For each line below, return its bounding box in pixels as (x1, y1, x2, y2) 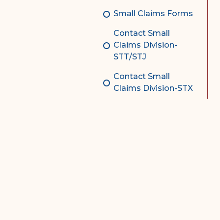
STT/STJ (113, 52, 147, 61)
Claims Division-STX (113, 83, 193, 93)
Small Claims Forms (113, 9, 193, 18)
